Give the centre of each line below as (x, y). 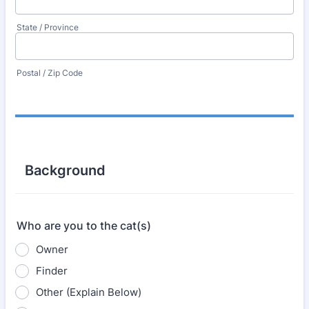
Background (65, 170)
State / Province (48, 27)
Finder (52, 271)
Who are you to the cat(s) (84, 226)
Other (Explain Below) (89, 292)
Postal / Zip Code (50, 73)
